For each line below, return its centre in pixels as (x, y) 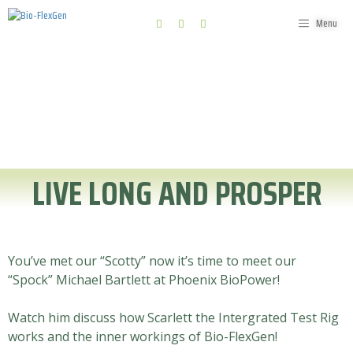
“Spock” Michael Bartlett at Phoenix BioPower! (145, 280)
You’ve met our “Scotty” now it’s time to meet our (155, 261)
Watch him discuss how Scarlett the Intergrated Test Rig (173, 318)
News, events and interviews (176, 63)
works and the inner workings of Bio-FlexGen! (143, 337)
